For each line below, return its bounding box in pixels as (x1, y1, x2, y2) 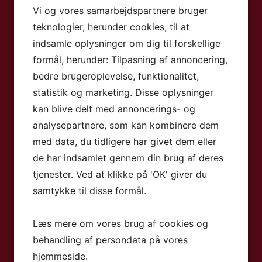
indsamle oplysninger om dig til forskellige (33, 37, 220, 49)
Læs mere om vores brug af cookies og (33, 218, 208, 229)
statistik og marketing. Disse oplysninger (33, 87, 213, 98)
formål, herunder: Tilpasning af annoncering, (33, 54, 227, 65)
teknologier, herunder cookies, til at (33, 21, 189, 33)
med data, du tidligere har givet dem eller (33, 136, 216, 147)
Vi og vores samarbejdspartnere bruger (33, 5, 208, 16)
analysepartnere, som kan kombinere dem (33, 119, 219, 131)
